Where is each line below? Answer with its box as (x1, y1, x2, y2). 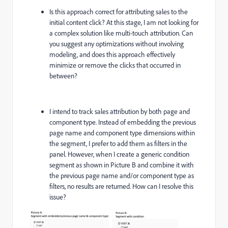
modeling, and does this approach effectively (49, 50, 175, 59)
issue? (49, 192, 66, 202)
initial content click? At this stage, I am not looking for (49, 18, 198, 27)
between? (49, 71, 77, 80)
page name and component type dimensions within (49, 128, 195, 137)
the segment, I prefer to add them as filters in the (49, 139, 187, 148)
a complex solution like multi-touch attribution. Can (49, 28, 193, 38)
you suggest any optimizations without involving (49, 39, 184, 48)
